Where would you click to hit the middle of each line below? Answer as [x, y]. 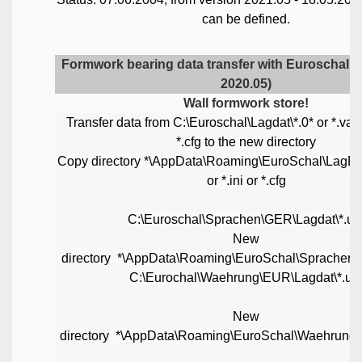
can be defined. [246, 19]
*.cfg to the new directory [246, 141]
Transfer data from [118, 122]
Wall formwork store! [246, 103]
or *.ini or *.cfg [246, 180]
